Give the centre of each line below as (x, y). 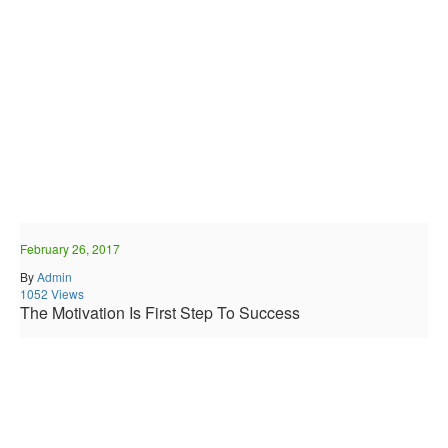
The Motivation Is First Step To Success (160, 312)
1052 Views (52, 293)
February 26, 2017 (70, 248)
